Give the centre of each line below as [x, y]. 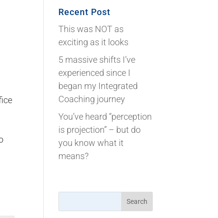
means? [74, 156]
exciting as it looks [94, 42]
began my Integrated [98, 86]
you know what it [91, 143]
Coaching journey [92, 99]
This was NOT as [91, 29]
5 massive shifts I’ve [97, 60]
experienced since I [95, 73]
